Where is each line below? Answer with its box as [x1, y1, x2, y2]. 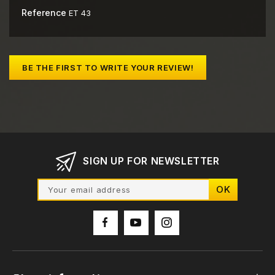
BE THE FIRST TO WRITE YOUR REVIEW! [22, 62, 194, 72]
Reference [21, 7, 66, 18]
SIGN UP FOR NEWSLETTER [83, 154, 220, 167]
